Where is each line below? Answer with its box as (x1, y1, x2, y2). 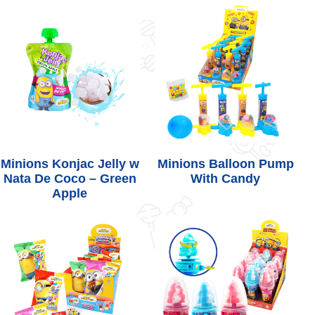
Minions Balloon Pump (157, 156, 294, 171)
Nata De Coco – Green (3, 171, 136, 186)
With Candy (191, 171, 261, 186)
